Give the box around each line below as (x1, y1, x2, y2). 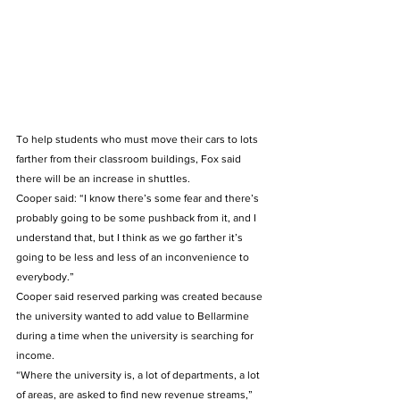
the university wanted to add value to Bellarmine (16, 309, 252, 322)
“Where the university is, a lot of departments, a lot (16, 368, 262, 381)
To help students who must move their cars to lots (16, 132, 261, 146)
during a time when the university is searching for (16, 329, 256, 342)
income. (16, 348, 62, 362)
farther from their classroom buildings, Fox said (16, 152, 244, 165)
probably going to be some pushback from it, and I (16, 211, 259, 224)
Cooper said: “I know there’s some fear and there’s (16, 191, 262, 204)
